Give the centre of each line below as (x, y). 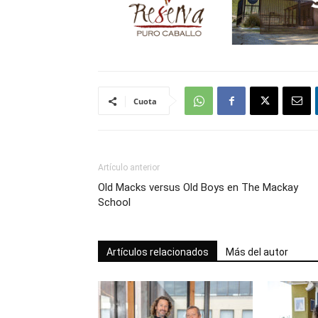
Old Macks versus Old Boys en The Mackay (198, 187)
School (114, 202)
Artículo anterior (129, 168)
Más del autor (257, 252)
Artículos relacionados (158, 252)
